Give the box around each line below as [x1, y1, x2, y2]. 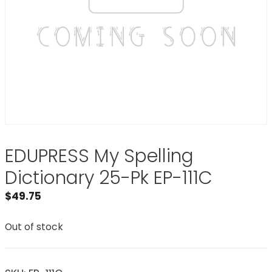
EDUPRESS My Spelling [5, 143, 194, 169]
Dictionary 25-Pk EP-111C [5, 165, 212, 191]
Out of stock [5, 220, 63, 233]
